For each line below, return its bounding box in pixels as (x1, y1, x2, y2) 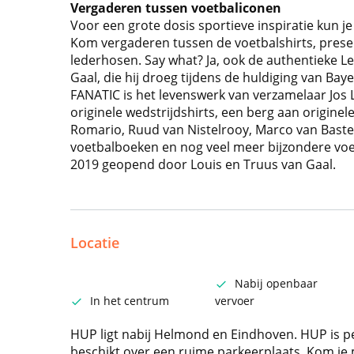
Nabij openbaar (234, 276, 318, 291)
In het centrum (89, 293, 169, 308)
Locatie (70, 233, 119, 252)
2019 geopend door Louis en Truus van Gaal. (70, 156, 336, 173)
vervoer (214, 293, 254, 308)
